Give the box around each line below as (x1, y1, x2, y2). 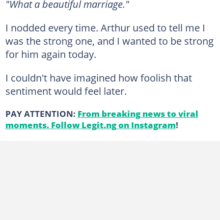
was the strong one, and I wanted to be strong (5, 33, 214, 48)
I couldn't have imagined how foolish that (5, 70, 192, 84)
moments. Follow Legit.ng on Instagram (5, 118, 176, 131)
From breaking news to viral (77, 107, 198, 119)
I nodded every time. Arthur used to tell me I (5, 20, 205, 34)
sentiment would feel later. (5, 83, 127, 98)
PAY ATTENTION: (5, 107, 78, 119)
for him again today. (5, 47, 96, 61)
